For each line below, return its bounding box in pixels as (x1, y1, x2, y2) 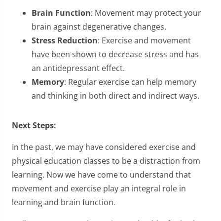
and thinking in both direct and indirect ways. (32, 90, 199, 101)
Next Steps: (12, 120, 58, 131)
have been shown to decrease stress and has (32, 49, 199, 60)
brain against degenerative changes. (32, 21, 168, 32)
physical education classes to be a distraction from (12, 155, 200, 166)
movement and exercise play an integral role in (12, 183, 186, 194)
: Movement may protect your (91, 7, 201, 18)
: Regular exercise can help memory (64, 76, 196, 87)
